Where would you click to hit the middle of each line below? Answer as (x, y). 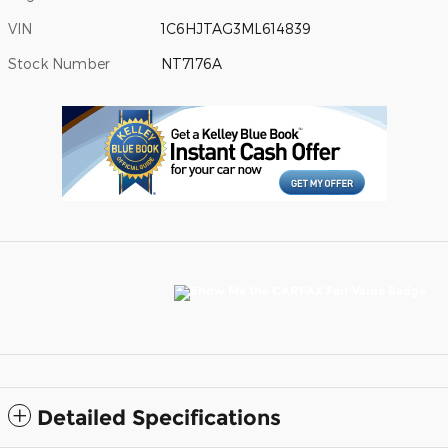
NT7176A (192, 63)
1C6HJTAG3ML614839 (236, 28)
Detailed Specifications (159, 417)
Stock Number (59, 63)
